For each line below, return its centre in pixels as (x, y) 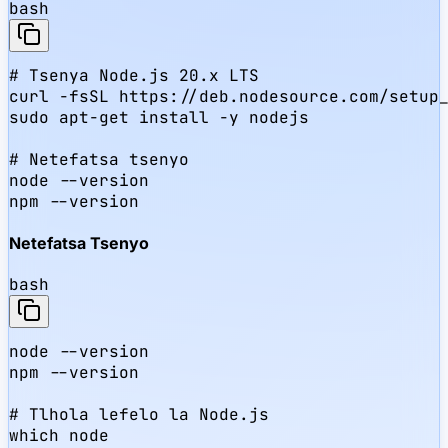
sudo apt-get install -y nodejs (159, 117)
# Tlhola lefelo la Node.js (139, 415)
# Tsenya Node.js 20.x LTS (134, 75)
